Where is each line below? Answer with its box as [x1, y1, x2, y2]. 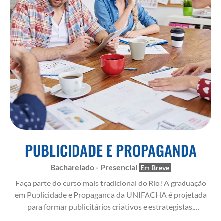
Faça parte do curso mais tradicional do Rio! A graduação [15, 178, 206, 187]
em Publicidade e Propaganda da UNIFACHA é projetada [14, 190, 207, 199]
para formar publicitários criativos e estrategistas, [27, 202, 194, 211]
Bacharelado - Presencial [50, 162, 139, 172]
